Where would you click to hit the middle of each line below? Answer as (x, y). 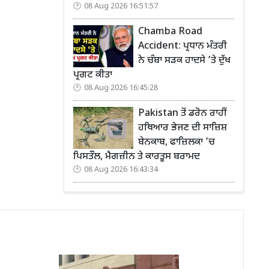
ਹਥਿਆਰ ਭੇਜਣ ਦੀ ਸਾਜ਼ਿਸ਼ (183, 128)
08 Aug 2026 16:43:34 (121, 170)
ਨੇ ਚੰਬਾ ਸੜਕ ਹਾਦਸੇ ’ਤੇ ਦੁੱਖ (184, 61)
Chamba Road (170, 32)
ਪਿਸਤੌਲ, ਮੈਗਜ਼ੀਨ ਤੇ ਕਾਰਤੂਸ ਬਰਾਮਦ (137, 157)
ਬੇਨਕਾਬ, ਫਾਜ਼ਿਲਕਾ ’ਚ (177, 142)
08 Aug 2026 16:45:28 (121, 88)
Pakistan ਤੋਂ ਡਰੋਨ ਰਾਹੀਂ (182, 113)
